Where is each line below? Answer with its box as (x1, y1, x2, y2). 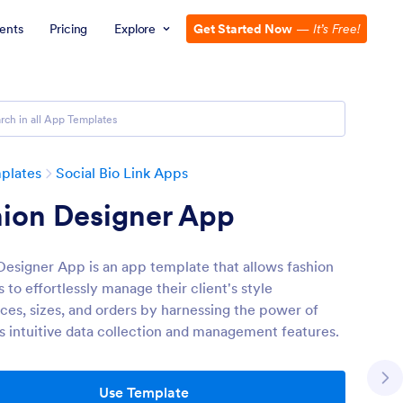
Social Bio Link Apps (56, 164, 188, 182)
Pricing (49, 21, 88, 37)
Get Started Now (193, 21, 292, 37)
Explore (114, 21, 156, 37)
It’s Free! (313, 21, 360, 37)
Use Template (99, 383, 189, 401)
